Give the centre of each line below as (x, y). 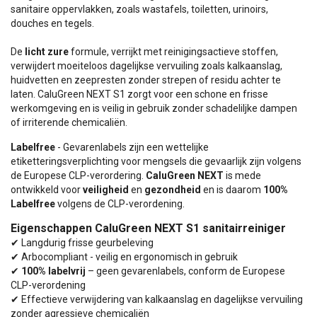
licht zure (47, 51)
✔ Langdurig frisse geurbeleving (82, 242)
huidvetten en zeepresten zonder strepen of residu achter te (146, 80)
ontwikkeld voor (47, 189)
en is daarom (232, 189)
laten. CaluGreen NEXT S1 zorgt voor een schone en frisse (139, 94)
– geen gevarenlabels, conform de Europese (186, 271)
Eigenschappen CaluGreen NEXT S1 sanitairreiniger (148, 228)
